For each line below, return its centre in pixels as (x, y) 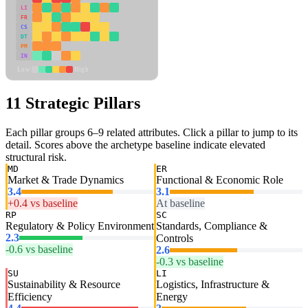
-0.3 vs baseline (190, 262)
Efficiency (30, 297)
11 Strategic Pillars (73, 103)
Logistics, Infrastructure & (213, 285)
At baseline (180, 203)
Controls (175, 239)
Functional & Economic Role (220, 180)
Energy (172, 297)
